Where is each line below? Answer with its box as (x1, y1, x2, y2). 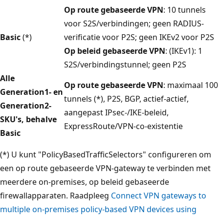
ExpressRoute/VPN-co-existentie (64, 120, 183, 131)
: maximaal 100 (163, 79, 218, 90)
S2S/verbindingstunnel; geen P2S (64, 59, 186, 70)
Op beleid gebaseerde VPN (64, 45, 165, 56)
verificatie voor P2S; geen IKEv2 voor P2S (64, 31, 214, 43)
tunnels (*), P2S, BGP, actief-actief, (64, 93, 189, 104)
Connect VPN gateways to (111, 190, 206, 201)
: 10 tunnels (163, 4, 206, 15)
